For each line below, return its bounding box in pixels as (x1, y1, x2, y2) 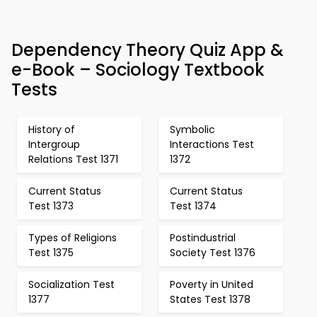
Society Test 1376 (170, 246, 255, 260)
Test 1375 (28, 246, 74, 260)
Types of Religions (28, 231, 117, 245)
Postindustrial (170, 231, 236, 245)
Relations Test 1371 (28, 152, 118, 166)
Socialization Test (28, 277, 115, 292)
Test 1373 (28, 199, 74, 213)
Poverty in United (170, 277, 253, 292)
